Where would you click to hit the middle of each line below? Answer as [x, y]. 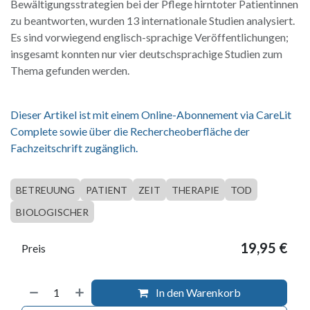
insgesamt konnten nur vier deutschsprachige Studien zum [146, 53]
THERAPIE [195, 190]
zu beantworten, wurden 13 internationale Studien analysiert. [153, 20]
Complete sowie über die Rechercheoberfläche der [130, 131]
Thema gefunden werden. [70, 70]
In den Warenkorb [198, 292]
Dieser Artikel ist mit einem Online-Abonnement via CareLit [151, 114]
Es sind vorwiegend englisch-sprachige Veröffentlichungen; [149, 37]
